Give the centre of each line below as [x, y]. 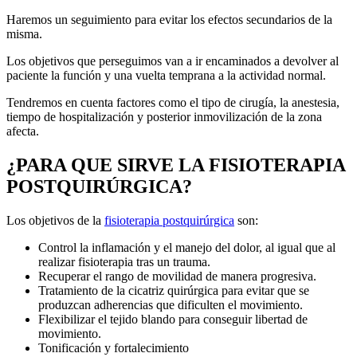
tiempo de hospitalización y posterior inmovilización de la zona [164, 117]
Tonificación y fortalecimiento [114, 347]
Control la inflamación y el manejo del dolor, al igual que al [187, 247]
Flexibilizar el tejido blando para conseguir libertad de [173, 319]
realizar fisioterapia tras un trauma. [124, 261]
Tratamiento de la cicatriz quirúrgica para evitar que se [174, 290]
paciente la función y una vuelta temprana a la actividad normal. [166, 76]
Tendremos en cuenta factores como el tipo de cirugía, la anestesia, [173, 103]
